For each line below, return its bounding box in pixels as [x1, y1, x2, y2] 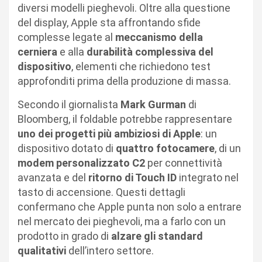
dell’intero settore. [66, 244, 154, 257]
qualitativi [18, 244, 66, 257]
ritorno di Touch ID [88, 171, 177, 184]
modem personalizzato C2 [18, 156, 145, 169]
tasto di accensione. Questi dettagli [18, 185, 185, 198]
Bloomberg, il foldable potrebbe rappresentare [18, 112, 232, 125]
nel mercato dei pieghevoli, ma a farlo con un [18, 215, 226, 227]
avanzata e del [18, 171, 88, 184]
